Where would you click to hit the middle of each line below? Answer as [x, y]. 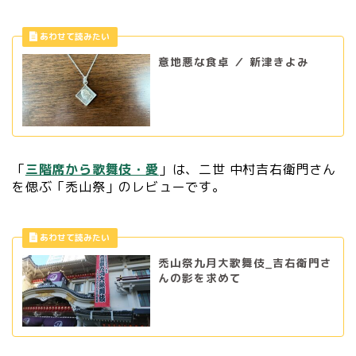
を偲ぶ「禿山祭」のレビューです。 [119, 186]
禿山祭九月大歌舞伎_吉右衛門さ [245, 262]
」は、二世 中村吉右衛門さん [248, 169]
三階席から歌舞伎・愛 [92, 169]
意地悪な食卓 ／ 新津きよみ [233, 62]
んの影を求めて [199, 277]
